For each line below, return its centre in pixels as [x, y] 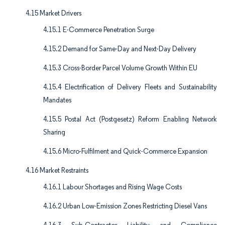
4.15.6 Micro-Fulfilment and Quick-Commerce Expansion [125, 152]
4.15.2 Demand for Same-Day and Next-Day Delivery [120, 49]
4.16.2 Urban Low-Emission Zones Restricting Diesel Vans [125, 206]
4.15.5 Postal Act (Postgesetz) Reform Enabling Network [130, 120]
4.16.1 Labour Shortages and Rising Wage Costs [113, 187]
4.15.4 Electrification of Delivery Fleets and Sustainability [130, 87]
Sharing [54, 133]
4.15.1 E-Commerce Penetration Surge [99, 30]
